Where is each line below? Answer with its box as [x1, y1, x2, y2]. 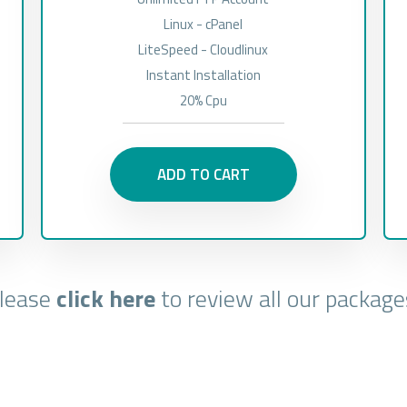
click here [56, 281, 156, 316]
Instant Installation [145, 65, 261, 85]
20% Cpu [179, 90, 227, 111]
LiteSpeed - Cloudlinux [138, 39, 269, 60]
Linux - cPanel [164, 14, 243, 35]
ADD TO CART [156, 163, 250, 186]
